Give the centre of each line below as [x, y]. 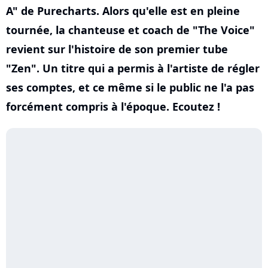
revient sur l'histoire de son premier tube [117, 49]
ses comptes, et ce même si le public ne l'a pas [130, 87]
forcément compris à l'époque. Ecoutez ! [113, 106]
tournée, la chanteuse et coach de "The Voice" [130, 30]
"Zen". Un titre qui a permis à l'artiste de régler [133, 68]
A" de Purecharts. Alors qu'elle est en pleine [123, 11]
